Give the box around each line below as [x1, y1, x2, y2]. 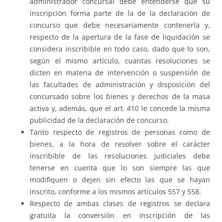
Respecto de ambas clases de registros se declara [30, 199, 210, 209]
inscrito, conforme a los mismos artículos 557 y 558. [30, 187, 201, 197]
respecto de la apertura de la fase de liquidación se [30, 32, 210, 42]
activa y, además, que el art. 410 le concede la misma [30, 104, 210, 113]
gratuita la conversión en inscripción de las [30, 211, 210, 221]
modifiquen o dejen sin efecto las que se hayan [30, 175, 210, 185]
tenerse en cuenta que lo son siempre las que [30, 163, 210, 173]
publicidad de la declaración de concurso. [30, 115, 169, 125]
